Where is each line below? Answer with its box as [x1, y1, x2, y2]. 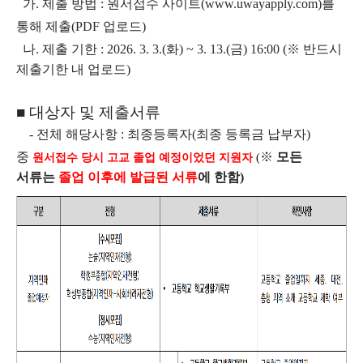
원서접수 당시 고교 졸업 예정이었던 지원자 [32, 152, 253, 164]
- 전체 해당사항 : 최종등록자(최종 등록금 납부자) [16, 127, 310, 141]
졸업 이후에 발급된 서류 [58, 170, 198, 184]
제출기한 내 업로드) [16, 62, 130, 76]
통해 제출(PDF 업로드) [16, 19, 149, 33]
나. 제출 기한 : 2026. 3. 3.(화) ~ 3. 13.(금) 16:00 [23, 42, 283, 56]
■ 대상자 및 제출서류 [16, 104, 160, 121]
